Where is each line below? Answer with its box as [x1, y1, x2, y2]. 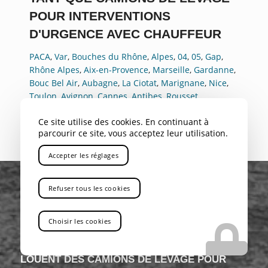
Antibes [131, 90, 162, 102]
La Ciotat [121, 77, 157, 89]
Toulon [29, 90, 57, 102]
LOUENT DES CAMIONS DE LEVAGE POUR [20, 253, 226, 265]
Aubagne [81, 77, 118, 89]
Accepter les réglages [48, 151, 119, 160]
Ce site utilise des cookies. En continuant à [38, 116, 209, 127]
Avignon [60, 90, 93, 102]
